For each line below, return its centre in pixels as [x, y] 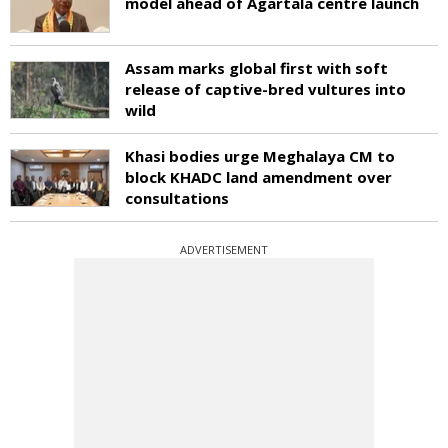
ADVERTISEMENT [224, 249]
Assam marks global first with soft [256, 67]
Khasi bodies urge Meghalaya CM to [260, 155]
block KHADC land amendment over [258, 176]
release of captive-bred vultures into [265, 88]
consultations [177, 197]
